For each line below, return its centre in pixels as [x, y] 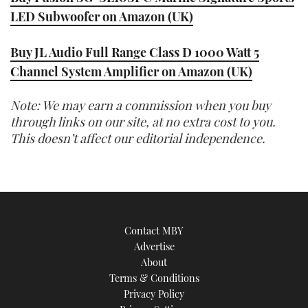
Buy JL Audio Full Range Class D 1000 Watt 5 [135, 52]
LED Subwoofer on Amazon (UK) [102, 17]
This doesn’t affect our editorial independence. [138, 139]
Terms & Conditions [154, 278]
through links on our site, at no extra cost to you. [143, 122]
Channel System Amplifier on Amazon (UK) [131, 71]
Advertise [154, 246]
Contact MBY [154, 231]
